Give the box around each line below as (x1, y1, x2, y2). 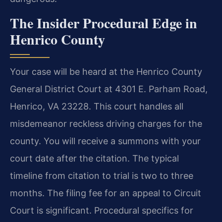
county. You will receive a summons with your (10, 135, 201, 146)
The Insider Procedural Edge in (10, 12, 197, 33)
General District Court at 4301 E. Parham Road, (10, 83, 208, 94)
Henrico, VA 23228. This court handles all (10, 101, 183, 111)
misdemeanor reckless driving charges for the (10, 118, 202, 129)
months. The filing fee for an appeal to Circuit (10, 187, 201, 198)
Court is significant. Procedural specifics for (10, 205, 193, 216)
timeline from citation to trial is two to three (10, 170, 193, 181)
